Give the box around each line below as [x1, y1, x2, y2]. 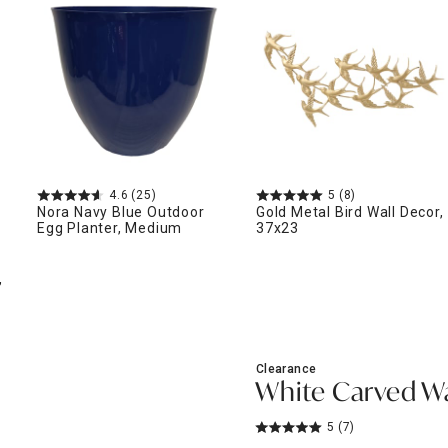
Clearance [256, 362, 317, 376]
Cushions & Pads [165, 69, 283, 85]
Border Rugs [285, 9, 373, 25]
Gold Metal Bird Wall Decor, [256, 204, 444, 220]
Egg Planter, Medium [37, 220, 183, 236]
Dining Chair [181, 48, 267, 64]
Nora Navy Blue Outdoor [37, 204, 205, 220]
